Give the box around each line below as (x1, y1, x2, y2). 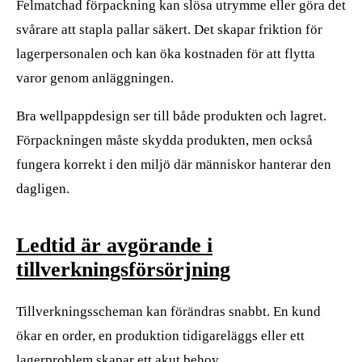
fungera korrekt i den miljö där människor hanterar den (16, 157, 331, 173)
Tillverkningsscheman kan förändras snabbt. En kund (16, 303, 321, 319)
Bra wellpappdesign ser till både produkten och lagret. (16, 108, 326, 124)
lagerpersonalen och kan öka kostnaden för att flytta (16, 46, 315, 62)
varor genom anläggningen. (16, 70, 174, 86)
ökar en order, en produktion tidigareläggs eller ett (16, 327, 305, 343)
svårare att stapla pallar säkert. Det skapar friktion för (16, 22, 322, 38)
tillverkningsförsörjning (16, 258, 230, 282)
